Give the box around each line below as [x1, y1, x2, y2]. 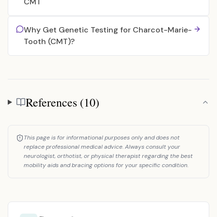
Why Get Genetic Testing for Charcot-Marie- [24, 25, 192, 35]
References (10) [25, 94, 99, 110]
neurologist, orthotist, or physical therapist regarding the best [24, 152, 193, 160]
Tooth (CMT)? [24, 36, 75, 46]
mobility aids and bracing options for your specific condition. [24, 161, 188, 169]
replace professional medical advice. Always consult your [24, 143, 180, 151]
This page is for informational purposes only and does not [24, 134, 180, 141]
